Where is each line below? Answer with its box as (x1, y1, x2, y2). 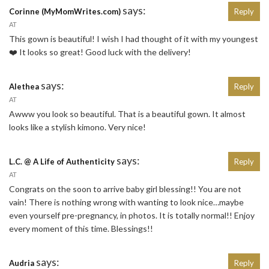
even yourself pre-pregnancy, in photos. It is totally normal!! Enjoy (9, 210, 255, 221)
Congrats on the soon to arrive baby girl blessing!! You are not (9, 184, 241, 195)
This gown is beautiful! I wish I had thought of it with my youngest (9, 34, 258, 44)
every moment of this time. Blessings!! (9, 223, 153, 234)
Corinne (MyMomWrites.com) (9, 7, 121, 17)
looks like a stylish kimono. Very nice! (9, 122, 146, 133)
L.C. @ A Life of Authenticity (9, 157, 115, 167)
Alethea (9, 82, 39, 92)
